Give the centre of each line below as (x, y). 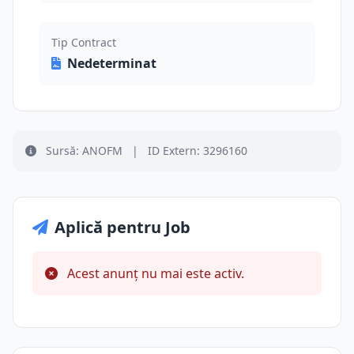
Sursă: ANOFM (84, 151)
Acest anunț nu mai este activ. (154, 273)
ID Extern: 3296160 (196, 151)
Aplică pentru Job (122, 227)
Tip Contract (84, 42)
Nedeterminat (112, 63)
